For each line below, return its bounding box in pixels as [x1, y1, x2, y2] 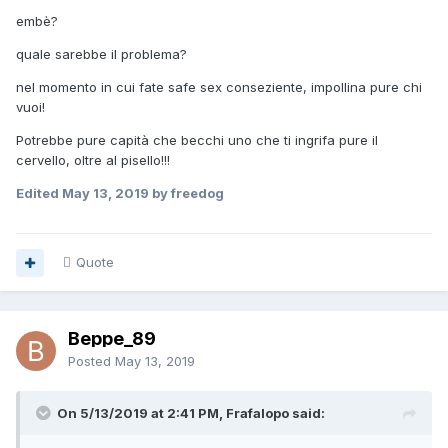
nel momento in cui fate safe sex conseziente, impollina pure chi [16, 79, 422, 96]
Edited [16, 185, 62, 202]
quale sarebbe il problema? [16, 46, 187, 63]
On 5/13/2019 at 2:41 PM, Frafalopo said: [57, 405, 325, 422]
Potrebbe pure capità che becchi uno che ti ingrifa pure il [16, 132, 378, 149]
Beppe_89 [68, 328, 156, 350]
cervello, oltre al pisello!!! [16, 152, 170, 169]
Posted [68, 353, 115, 370]
